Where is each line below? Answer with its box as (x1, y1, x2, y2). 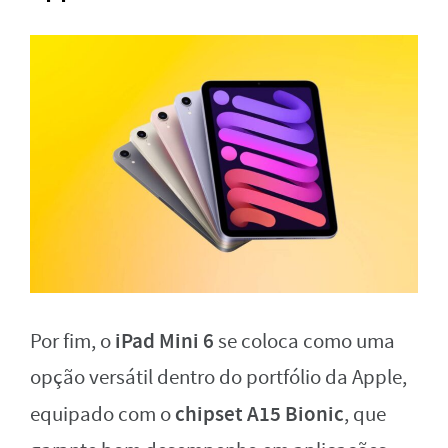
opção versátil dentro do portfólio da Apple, (30, 364, 407, 392)
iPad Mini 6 (115, 327, 214, 356)
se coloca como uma (214, 328, 395, 356)
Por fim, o (30, 328, 115, 356)
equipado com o (30, 401, 171, 429)
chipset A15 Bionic (171, 400, 344, 429)
